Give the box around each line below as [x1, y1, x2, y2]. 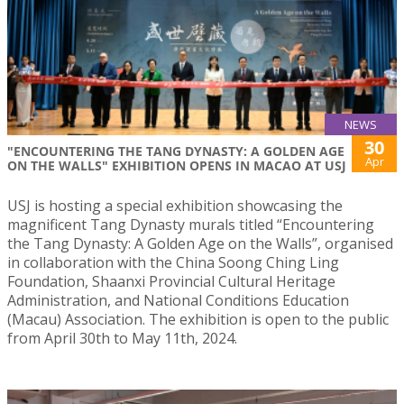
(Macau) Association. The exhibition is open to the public [7, 308, 389, 329]
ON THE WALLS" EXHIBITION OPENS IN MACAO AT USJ [7, 156, 346, 174]
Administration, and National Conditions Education [7, 289, 349, 310]
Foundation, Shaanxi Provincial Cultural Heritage [7, 271, 335, 291]
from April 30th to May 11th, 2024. [7, 327, 237, 348]
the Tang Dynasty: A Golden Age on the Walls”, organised [7, 233, 393, 253]
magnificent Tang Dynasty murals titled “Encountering [7, 214, 374, 234]
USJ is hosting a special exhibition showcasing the [7, 195, 343, 216]
